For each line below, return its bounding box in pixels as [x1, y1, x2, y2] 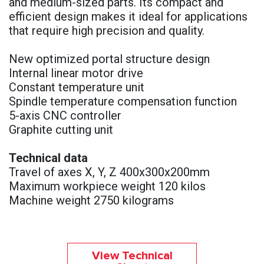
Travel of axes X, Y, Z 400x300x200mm [9, 164, 210, 179]
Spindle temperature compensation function [9, 94, 237, 108]
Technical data [9, 150, 88, 165]
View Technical [91, 249, 173, 262]
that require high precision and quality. [9, 23, 204, 38]
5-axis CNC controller [9, 108, 121, 123]
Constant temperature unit [9, 80, 144, 94]
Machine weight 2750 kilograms [9, 193, 174, 207]
